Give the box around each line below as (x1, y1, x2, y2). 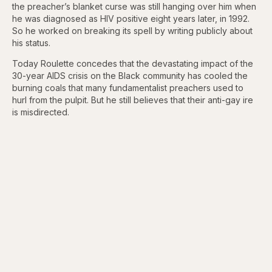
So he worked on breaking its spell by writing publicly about (12, 25, 253, 36)
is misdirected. (12, 106, 69, 117)
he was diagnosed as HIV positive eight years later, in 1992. (12, 13, 250, 24)
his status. (12, 37, 50, 48)
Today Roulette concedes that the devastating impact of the (12, 58, 253, 69)
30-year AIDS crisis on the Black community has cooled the (12, 70, 248, 81)
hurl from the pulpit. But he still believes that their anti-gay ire (12, 94, 253, 105)
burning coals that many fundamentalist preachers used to (12, 82, 243, 93)
